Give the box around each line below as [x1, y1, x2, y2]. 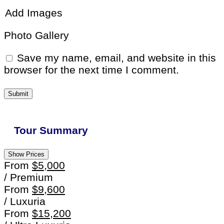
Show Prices [8, 150, 44, 158]
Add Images [5, 6, 62, 18]
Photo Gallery [4, 29, 69, 41]
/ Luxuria [4, 195, 45, 207]
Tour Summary [14, 124, 88, 136]
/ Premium [4, 171, 53, 183]
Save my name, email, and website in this [17, 51, 216, 63]
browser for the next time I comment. [4, 63, 179, 75]
